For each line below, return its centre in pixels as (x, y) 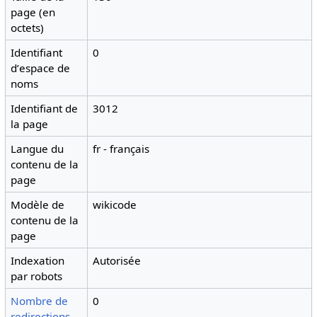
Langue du (38, 149)
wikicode (115, 205)
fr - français (121, 149)
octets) (28, 28)
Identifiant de (45, 109)
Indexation (38, 261)
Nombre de (40, 301)
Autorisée (117, 261)
